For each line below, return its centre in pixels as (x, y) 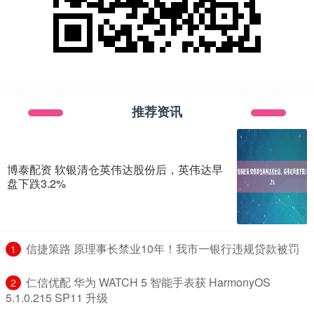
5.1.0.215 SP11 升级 (57, 298)
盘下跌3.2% (36, 183)
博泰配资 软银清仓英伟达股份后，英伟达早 (115, 169)
